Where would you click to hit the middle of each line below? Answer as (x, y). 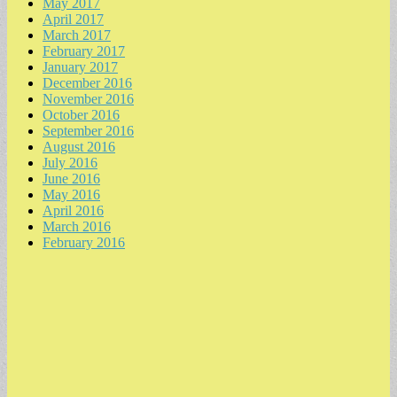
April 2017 (73, 19)
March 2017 (77, 35)
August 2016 (79, 147)
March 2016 (77, 227)
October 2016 (81, 115)
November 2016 (88, 99)
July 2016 (70, 163)
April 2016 (73, 211)
